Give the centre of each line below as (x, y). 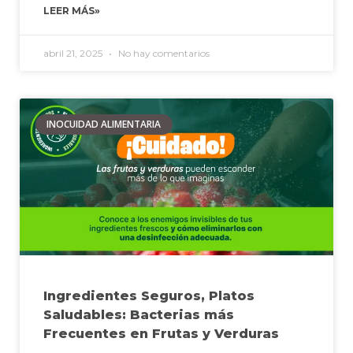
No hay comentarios (163, 53)
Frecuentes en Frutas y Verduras (161, 333)
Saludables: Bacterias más (139, 314)
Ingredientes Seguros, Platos (149, 295)
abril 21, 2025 (74, 53)
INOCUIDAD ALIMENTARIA (104, 124)
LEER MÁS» (72, 10)
